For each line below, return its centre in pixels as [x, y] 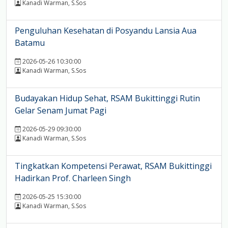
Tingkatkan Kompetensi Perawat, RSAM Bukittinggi [113, 166]
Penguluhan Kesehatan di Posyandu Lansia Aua [106, 31]
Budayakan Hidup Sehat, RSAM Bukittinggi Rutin [107, 98]
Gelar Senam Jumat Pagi [61, 111]
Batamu [30, 43]
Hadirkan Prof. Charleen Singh [73, 178]
